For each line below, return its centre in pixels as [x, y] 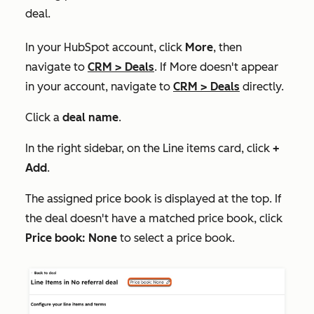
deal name [90, 117]
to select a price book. [176, 238]
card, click [244, 148]
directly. [262, 86]
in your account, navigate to [99, 86]
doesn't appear [238, 67]
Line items [189, 148]
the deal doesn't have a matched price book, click [154, 218]
